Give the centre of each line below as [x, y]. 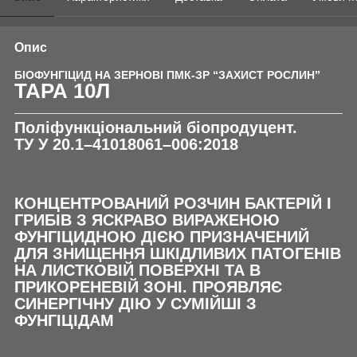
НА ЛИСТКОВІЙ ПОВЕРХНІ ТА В [137, 270]
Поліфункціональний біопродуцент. [156, 128]
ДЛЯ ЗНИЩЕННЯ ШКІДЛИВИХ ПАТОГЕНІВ [178, 253]
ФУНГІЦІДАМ [64, 320]
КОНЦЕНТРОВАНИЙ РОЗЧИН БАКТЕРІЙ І [173, 203]
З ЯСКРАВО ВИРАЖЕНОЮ [178, 220]
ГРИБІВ [45, 220]
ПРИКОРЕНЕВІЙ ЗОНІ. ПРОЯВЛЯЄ [148, 286]
